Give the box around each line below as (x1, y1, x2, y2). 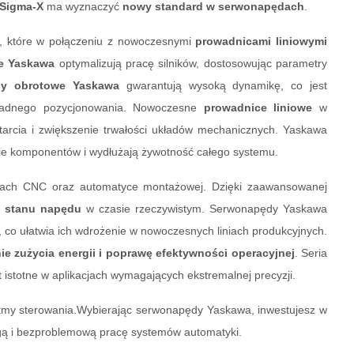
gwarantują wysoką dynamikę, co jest (119, 79, 328, 92)
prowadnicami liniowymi (195, 35, 327, 48)
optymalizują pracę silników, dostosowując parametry (55, 57, 328, 70)
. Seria (294, 247, 327, 260)
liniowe (273, 101, 313, 115)
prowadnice (203, 101, 267, 115)
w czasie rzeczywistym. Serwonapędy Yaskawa (81, 202, 327, 216)
